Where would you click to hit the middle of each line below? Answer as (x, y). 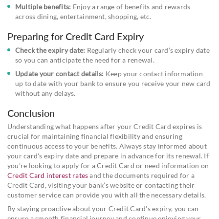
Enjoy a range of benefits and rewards (131, 6)
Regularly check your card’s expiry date (147, 50)
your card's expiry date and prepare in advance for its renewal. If (108, 155)
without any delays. (45, 93)
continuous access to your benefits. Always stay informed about (107, 146)
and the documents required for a (142, 175)
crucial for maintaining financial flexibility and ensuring (95, 136)
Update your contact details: (60, 73)
